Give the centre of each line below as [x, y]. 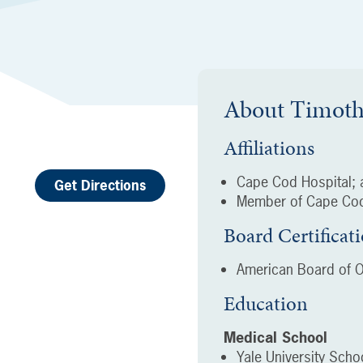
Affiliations [269, 148]
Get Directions [100, 185]
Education [266, 303]
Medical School [275, 337]
